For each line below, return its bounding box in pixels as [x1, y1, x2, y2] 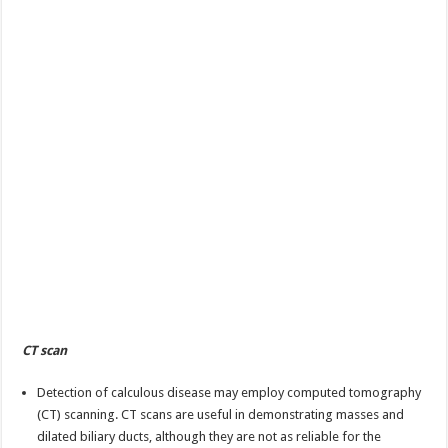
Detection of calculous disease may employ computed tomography [37, 384, 422, 400]
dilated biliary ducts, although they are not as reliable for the [37, 428, 382, 444]
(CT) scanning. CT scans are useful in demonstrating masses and [37, 406, 405, 422]
